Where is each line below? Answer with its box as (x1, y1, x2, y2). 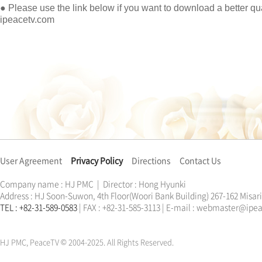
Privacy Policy (71, 154, 123, 166)
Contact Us (180, 154, 221, 166)
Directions (132, 154, 171, 166)
